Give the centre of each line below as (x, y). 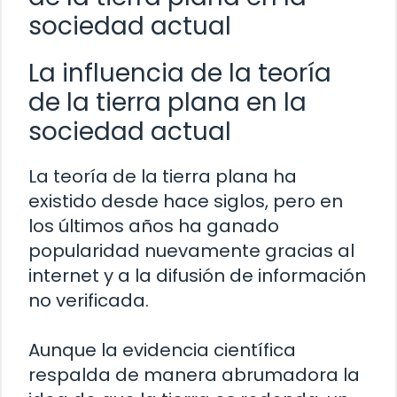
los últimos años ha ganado (154, 226)
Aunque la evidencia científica (162, 350)
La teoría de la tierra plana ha (163, 176)
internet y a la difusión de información (197, 275)
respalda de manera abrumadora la (194, 374)
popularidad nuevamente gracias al (191, 250)
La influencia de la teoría (180, 73)
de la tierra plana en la (167, 102)
